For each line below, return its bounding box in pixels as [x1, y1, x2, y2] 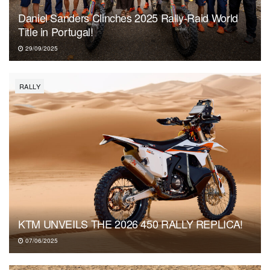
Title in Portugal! [18, 23, 93, 39]
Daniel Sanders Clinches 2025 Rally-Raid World [18, 9, 238, 25]
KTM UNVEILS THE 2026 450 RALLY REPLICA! [18, 215, 243, 231]
